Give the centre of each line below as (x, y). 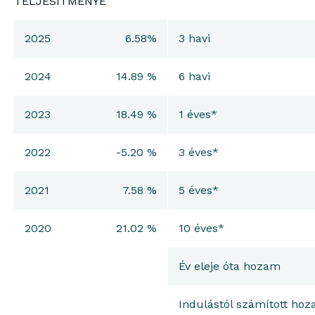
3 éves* (198, 153)
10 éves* (201, 229)
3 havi (194, 39)
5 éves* (198, 191)
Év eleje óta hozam (229, 266)
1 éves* (198, 115)
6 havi (194, 77)
